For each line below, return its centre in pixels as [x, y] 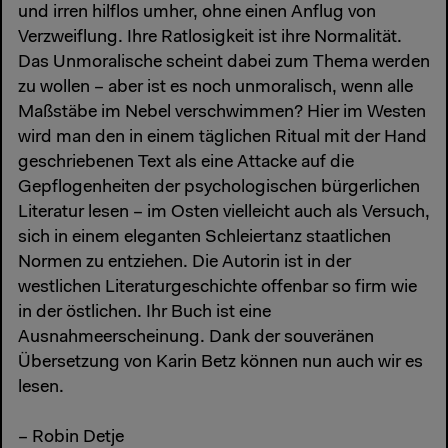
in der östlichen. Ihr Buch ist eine [144, 313]
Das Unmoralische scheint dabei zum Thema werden [224, 63]
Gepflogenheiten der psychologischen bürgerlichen [219, 188]
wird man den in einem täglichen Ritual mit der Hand [222, 138]
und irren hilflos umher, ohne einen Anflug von [197, 13]
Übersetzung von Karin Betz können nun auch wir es [220, 363]
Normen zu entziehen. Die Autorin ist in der [184, 263]
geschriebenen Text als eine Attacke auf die [186, 163]
